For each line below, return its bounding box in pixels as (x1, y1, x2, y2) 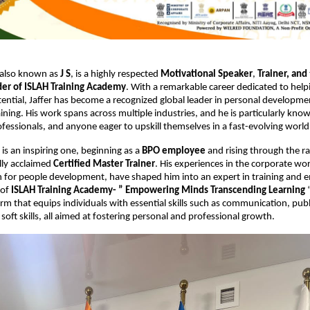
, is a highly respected (71, 69, 161, 80)
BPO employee (142, 145, 206, 156)
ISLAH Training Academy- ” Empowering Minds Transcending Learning (11, 185, 305, 196)
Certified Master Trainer (53, 158, 155, 170)
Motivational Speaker (161, 69, 253, 80)
